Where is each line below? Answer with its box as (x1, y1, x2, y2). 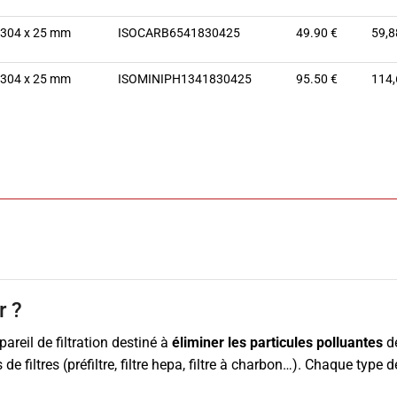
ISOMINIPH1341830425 (118, 71, 252, 86)
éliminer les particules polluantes (172, 333, 383, 351)
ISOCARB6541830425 (118, 25, 240, 40)
